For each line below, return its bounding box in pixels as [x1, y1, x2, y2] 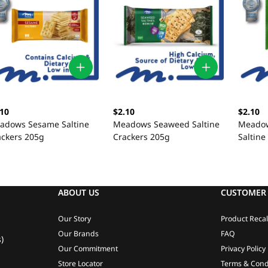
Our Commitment [57, 243, 118, 254]
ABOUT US [57, 187, 99, 199]
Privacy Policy [221, 243, 266, 254]
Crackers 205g [112, 131, 170, 143]
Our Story [57, 213, 91, 224]
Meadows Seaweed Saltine [112, 118, 220, 130]
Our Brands [57, 228, 99, 239]
